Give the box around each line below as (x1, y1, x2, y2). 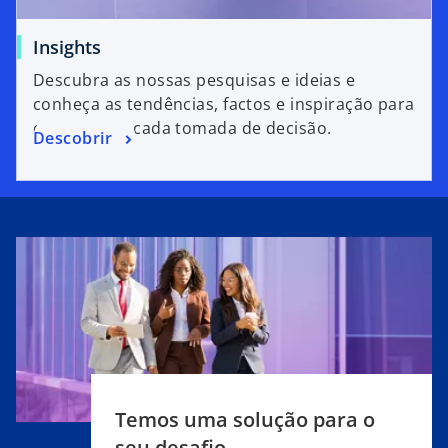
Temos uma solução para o (114, 405, 375, 433)
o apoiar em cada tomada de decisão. (33, 116, 332, 139)
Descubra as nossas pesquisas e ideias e (33, 68, 356, 91)
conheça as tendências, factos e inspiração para (33, 92, 415, 115)
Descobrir (33, 126, 112, 149)
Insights (33, 34, 101, 59)
